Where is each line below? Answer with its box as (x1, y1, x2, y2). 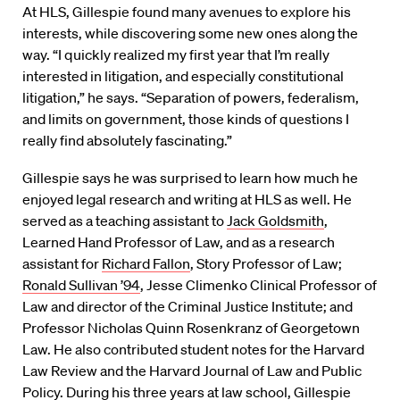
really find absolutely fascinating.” (22, 130, 232, 149)
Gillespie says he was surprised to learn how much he (22, 168, 358, 187)
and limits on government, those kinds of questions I (22, 109, 349, 128)
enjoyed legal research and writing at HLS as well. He (22, 189, 352, 208)
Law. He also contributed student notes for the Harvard (22, 339, 364, 358)
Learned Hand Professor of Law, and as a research (22, 232, 335, 251)
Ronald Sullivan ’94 (22, 275, 140, 294)
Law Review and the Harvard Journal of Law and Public (22, 361, 362, 379)
